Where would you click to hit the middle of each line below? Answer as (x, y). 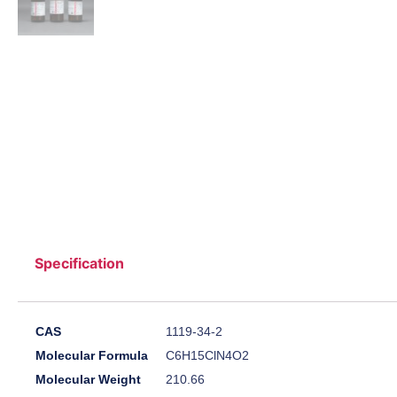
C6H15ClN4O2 (207, 356)
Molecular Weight (88, 380)
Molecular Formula (92, 356)
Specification (80, 264)
